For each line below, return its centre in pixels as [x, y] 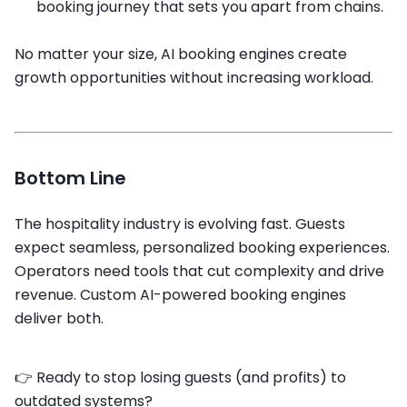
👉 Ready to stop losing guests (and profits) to [180, 377]
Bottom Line [70, 179]
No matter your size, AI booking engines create [181, 54]
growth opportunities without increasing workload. [194, 77]
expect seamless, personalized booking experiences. [202, 247]
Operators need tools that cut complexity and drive [199, 271]
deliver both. [59, 318]
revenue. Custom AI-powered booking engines [180, 294]
